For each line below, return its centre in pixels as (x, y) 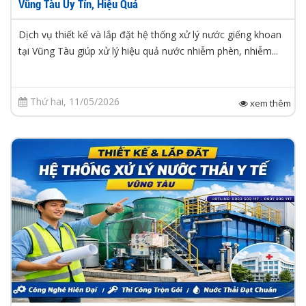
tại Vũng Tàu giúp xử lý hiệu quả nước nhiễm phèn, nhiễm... (148, 51)
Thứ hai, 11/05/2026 (73, 102)
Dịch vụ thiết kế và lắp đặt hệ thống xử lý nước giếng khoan (150, 35)
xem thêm (269, 103)
